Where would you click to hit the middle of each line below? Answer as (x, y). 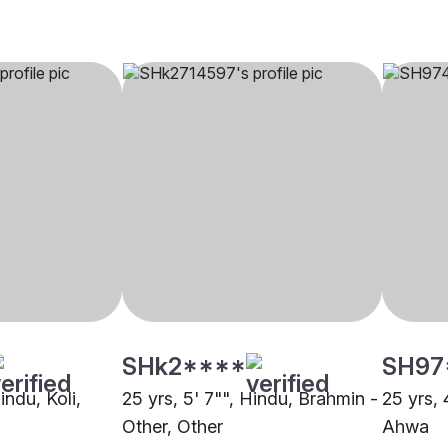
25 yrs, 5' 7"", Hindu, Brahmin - (250, 399)
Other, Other (172, 427)
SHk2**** (184, 367)
